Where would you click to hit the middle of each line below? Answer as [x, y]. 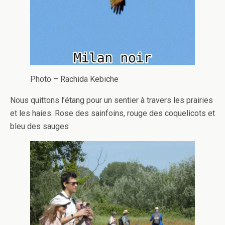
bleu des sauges [39, 127]
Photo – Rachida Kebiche [74, 79]
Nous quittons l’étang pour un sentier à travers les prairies [111, 100]
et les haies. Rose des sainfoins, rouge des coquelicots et [113, 114]
